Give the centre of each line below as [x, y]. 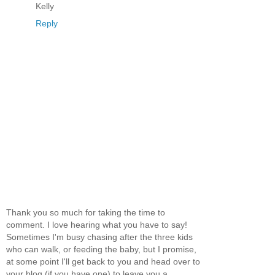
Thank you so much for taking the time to [86, 212]
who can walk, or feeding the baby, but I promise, [101, 249]
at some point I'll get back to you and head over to [103, 261]
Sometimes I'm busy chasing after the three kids [99, 237]
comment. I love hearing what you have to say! [97, 224]
